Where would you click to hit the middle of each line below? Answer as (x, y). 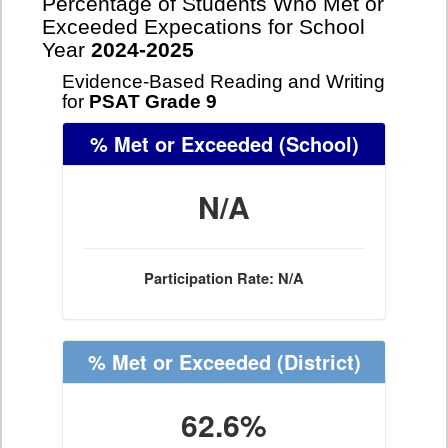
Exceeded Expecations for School (203, 27)
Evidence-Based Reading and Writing (223, 81)
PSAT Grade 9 (153, 101)
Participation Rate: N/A (224, 278)
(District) (315, 361)
